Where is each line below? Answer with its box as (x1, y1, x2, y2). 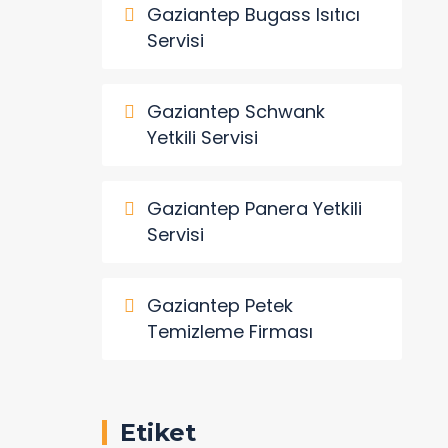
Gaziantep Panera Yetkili (147, 196, 362, 221)
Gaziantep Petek (147, 293, 293, 318)
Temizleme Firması (147, 319, 313, 344)
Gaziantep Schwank (147, 99, 325, 124)
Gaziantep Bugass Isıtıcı (147, 2, 360, 27)
